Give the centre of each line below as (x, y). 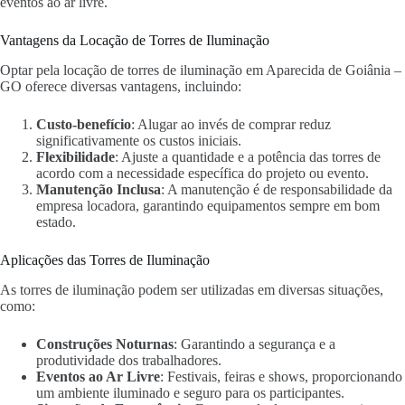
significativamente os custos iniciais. (139, 140)
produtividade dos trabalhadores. (129, 360)
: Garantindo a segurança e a (254, 344)
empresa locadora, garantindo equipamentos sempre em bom (208, 205)
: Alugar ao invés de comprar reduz (231, 124)
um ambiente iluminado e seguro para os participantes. (190, 392)
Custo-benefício (84, 124)
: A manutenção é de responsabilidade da (277, 189)
